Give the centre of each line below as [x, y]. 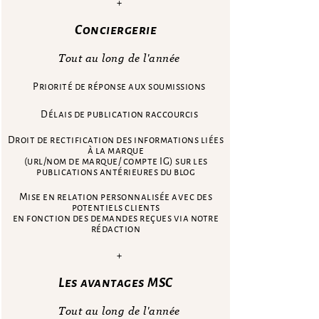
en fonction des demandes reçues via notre [116, 218]
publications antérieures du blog [116, 172]
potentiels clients [116, 207]
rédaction [116, 229]
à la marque [116, 150]
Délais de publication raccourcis [119, 114]
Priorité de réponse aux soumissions [119, 86]
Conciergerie [116, 30]
